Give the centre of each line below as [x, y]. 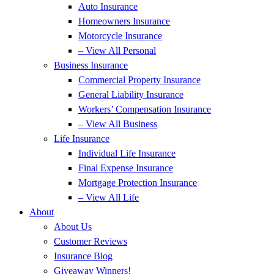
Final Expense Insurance [126, 168]
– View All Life [109, 197]
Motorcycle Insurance [120, 36]
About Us [73, 227]
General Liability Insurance [131, 94]
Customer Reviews [91, 241]
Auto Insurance [108, 6]
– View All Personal [117, 50]
